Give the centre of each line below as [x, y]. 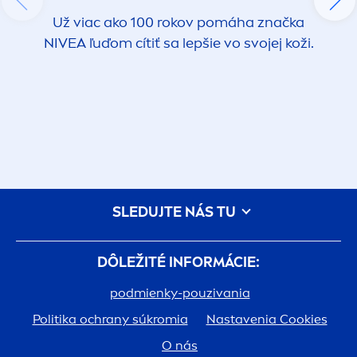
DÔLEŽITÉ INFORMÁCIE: [178, 263]
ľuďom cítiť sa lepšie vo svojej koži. [200, 43]
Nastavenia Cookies [267, 320]
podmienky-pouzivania [180, 293]
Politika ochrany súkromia [110, 320]
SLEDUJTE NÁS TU [175, 212]
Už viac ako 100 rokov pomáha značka [178, 23]
